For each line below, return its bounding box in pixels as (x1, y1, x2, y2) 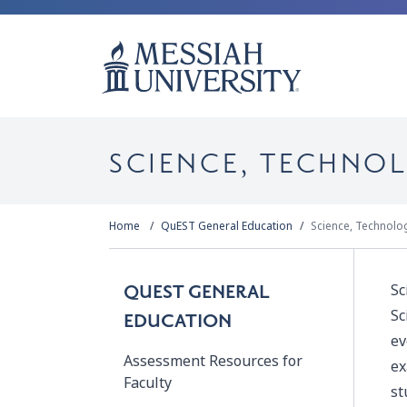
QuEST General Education (161, 218, 293, 234)
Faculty (124, 372, 172, 393)
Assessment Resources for (124, 351, 303, 372)
